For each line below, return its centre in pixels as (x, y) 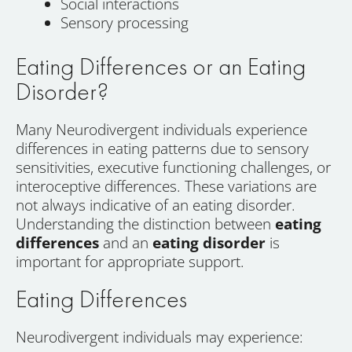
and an (126, 243)
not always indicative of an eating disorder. (156, 205)
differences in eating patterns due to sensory (162, 149)
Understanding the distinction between (145, 224)
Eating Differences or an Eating (161, 67)
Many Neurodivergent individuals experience (161, 130)
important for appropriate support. (130, 262)
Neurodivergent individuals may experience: (159, 337)
